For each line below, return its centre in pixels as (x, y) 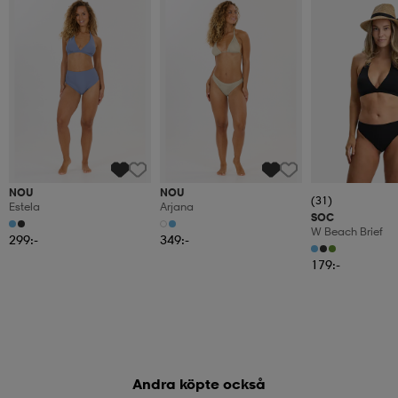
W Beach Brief (347, 232)
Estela (24, 207)
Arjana (177, 207)
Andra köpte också (199, 384)
